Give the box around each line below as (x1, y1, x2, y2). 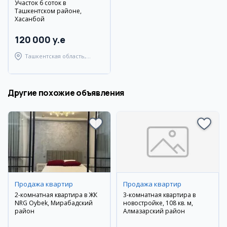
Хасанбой (15, 15, 45, 23)
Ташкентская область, (25, 52, 86, 60)
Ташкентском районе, (15, 7, 82, 15)
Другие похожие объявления (8, 87, 124, 98)
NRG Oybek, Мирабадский (15, 199, 93, 207)
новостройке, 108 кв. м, (123, 199, 193, 207)
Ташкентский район (25, 61, 81, 69)
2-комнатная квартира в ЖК (15, 191, 97, 199)
